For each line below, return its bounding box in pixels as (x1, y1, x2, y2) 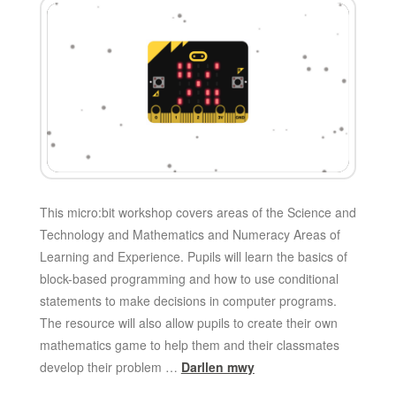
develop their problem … (39, 358, 181, 377)
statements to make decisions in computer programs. (39, 292, 337, 310)
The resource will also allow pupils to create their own (39, 314, 338, 332)
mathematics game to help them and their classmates (39, 336, 339, 354)
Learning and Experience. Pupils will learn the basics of (39, 247, 347, 266)
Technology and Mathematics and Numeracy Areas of (39, 225, 340, 244)
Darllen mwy (180, 358, 255, 377)
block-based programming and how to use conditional (39, 270, 339, 288)
